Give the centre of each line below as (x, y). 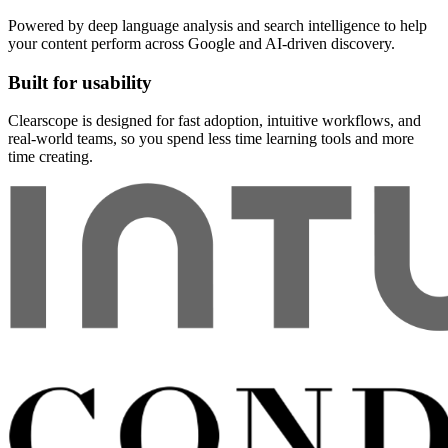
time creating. (50, 157)
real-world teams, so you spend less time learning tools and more (211, 139)
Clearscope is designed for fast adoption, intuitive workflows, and (214, 121)
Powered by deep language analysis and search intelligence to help (217, 26)
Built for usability (80, 82)
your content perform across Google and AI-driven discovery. (201, 44)
